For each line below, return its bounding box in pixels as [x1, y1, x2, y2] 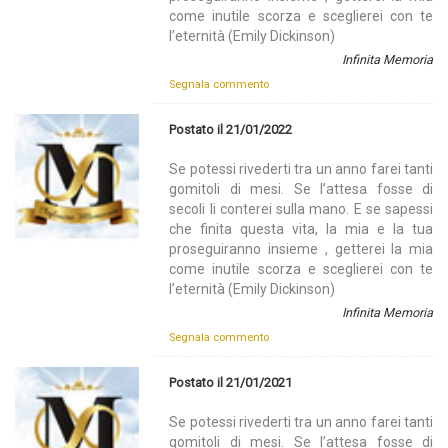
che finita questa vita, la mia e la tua [169, 221, 433, 238]
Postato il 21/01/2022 [169, 122, 293, 138]
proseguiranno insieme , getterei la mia [169, 241, 433, 258]
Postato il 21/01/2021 [169, 375, 293, 391]
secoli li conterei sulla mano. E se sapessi [169, 201, 433, 218]
